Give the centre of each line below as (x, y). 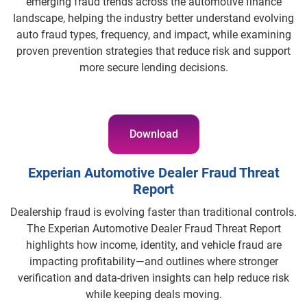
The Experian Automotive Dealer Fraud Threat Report (153, 229)
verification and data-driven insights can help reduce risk (153, 278)
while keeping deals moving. (153, 295)
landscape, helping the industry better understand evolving (153, 19)
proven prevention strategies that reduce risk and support (153, 51)
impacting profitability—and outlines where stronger (153, 262)
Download (153, 134)
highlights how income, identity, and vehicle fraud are (153, 245)
